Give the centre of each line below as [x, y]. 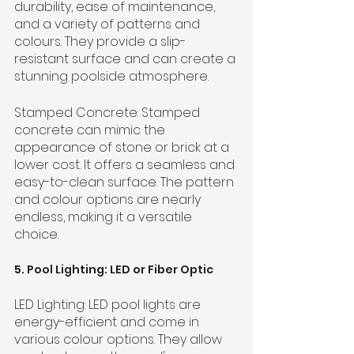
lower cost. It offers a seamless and [126, 164]
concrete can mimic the [91, 130]
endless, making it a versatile [105, 217]
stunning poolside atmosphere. [111, 76]
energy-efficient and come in [108, 322]
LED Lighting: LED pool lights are [109, 304]
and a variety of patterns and [109, 24]
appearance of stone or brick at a [123, 147]
